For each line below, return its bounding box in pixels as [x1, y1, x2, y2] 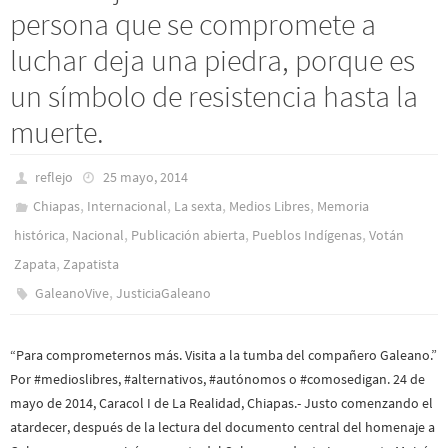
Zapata [14, 255, 56, 274]
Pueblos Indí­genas [252, 226, 362, 245]
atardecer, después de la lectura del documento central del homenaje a [10, 418, 435, 437]
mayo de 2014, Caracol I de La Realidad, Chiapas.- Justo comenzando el [10, 394, 433, 413]
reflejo [35, 168, 74, 187]
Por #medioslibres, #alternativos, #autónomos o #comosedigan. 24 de [10, 370, 425, 389]
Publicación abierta [131, 226, 245, 245]
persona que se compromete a [10, 5, 376, 44]
